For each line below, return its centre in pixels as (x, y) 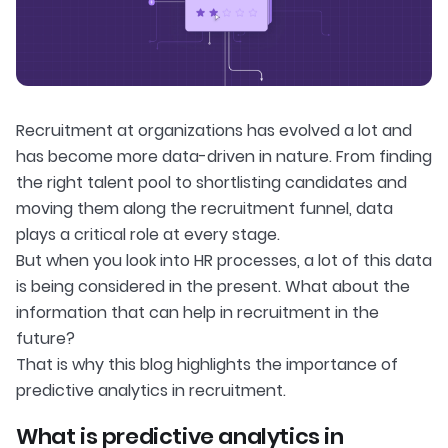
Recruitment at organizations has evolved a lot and (214, 131)
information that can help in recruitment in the (197, 313)
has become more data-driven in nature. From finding (224, 157)
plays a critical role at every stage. (148, 235)
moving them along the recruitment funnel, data (204, 209)
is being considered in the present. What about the (213, 287)
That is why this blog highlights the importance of (207, 365)
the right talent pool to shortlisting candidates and (211, 183)
